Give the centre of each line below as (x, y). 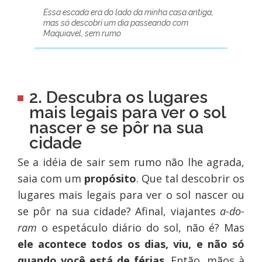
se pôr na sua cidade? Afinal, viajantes (119, 211)
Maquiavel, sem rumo (82, 34)
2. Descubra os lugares (118, 98)
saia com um (51, 179)
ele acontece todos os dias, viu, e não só (131, 244)
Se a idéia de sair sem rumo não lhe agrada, (131, 162)
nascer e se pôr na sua (116, 128)
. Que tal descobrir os (190, 179)
